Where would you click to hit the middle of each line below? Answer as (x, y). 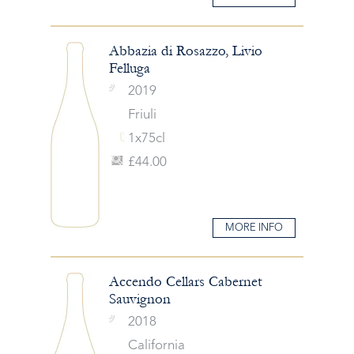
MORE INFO (254, 228)
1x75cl (146, 138)
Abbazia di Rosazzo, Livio (185, 51)
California (156, 346)
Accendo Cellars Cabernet (185, 282)
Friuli (142, 115)
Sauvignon (139, 299)
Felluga (129, 68)
